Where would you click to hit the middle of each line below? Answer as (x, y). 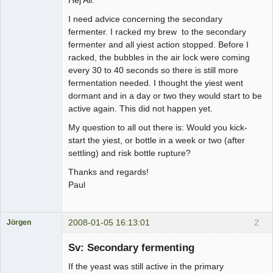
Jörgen (19, 222)
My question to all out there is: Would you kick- (158, 127)
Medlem (20, 233)
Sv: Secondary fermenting (131, 248)
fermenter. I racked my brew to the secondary (157, 31)
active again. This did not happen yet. (140, 108)
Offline (28, 247)
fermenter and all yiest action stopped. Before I (158, 44)
